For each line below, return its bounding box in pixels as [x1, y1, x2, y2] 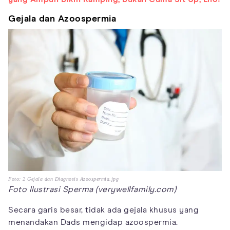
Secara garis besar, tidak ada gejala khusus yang [8, 206, 199, 215]
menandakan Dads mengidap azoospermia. [8, 218, 178, 227]
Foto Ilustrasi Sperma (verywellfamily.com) [8, 185, 176, 194]
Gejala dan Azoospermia [8, 14, 116, 24]
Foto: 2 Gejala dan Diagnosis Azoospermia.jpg [8, 176, 119, 182]
